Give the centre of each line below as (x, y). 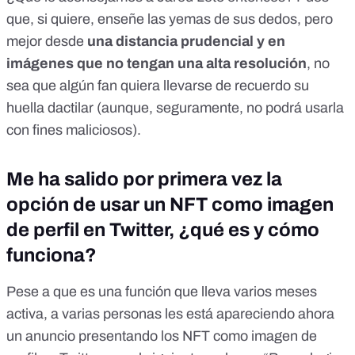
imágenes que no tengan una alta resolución (157, 64)
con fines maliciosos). (74, 130)
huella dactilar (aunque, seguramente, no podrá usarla (175, 108)
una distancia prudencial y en (186, 42)
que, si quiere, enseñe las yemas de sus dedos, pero (170, 19)
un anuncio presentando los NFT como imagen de (162, 336)
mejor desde (47, 42)
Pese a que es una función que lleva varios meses (162, 292)
